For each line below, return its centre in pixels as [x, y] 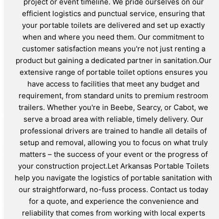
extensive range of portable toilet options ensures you [113, 72]
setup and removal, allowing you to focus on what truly [113, 143]
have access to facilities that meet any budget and [113, 84]
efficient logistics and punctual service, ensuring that [113, 14]
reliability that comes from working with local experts [113, 213]
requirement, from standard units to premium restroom [113, 96]
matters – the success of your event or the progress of [113, 154]
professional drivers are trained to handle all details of [113, 131]
